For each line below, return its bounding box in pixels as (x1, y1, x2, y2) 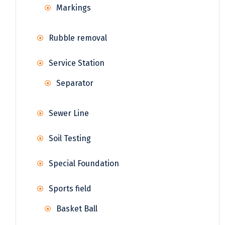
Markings (56, 3, 91, 13)
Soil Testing (49, 134, 91, 144)
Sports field (49, 184, 91, 194)
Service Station (49, 58, 104, 68)
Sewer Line (49, 108, 89, 119)
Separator (56, 78, 93, 88)
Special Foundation (49, 159, 119, 169)
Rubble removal (49, 33, 107, 43)
